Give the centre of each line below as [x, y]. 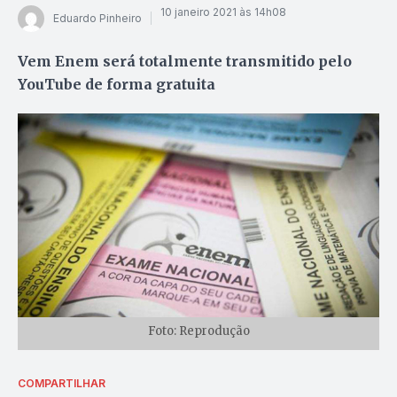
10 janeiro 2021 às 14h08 [223, 12]
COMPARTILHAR [62, 383]
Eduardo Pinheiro [97, 19]
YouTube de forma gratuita [117, 84]
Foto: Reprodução [198, 331]
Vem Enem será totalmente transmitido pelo [185, 61]
